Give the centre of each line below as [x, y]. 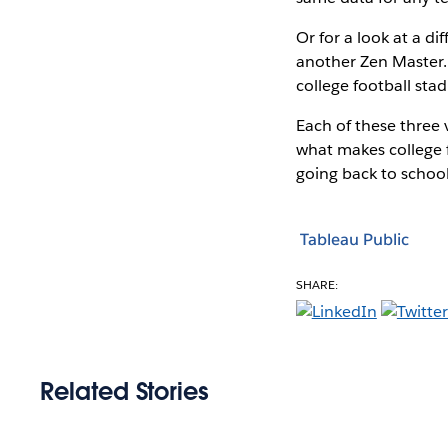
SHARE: [316, 284]
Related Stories [124, 391]
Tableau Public [354, 240]
